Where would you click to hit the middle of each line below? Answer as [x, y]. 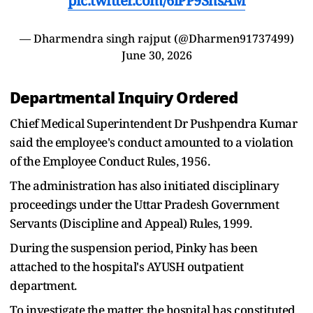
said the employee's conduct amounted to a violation [152, 142]
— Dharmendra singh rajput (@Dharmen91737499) [156, 38]
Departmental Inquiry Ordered [124, 97]
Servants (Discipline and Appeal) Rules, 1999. [131, 223]
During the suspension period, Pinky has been [133, 247]
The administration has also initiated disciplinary [144, 185]
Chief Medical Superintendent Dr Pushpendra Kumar [153, 123]
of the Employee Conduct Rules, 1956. [110, 161]
